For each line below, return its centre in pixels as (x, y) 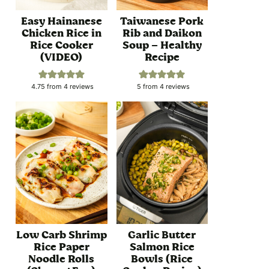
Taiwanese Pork (162, 21)
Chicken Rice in (61, 33)
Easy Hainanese (61, 21)
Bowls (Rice (162, 258)
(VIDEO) (62, 57)
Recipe (162, 57)
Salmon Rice (162, 246)
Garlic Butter (162, 234)
